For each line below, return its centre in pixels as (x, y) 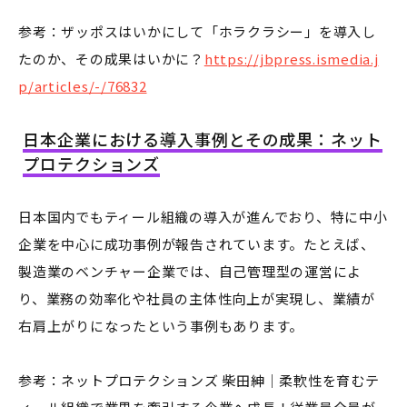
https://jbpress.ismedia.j (291, 59)
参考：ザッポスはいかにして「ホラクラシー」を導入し (197, 32)
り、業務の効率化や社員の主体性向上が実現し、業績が (197, 299)
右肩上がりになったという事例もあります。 (161, 326)
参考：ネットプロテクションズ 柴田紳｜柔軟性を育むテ (199, 381)
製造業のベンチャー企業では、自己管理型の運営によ (190, 272)
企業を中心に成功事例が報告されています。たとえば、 (197, 244)
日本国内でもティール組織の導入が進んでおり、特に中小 (203, 217)
